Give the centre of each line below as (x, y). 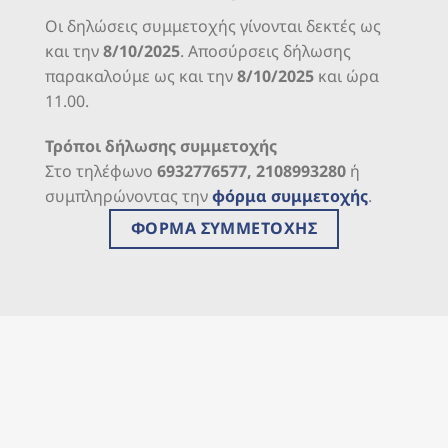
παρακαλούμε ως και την (141, 75)
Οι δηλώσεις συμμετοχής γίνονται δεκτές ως (213, 25)
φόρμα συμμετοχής (290, 196)
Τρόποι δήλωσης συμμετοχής (161, 146)
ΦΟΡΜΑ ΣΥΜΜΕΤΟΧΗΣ (224, 228)
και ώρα (346, 75)
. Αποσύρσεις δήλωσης (265, 50)
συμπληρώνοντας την (128, 196)
